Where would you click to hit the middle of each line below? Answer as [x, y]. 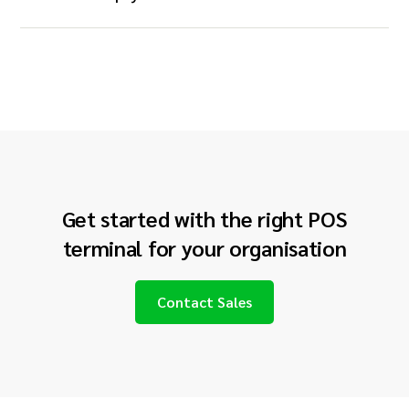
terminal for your [146, 248]
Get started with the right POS [204, 219]
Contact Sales [204, 302]
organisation [288, 248]
